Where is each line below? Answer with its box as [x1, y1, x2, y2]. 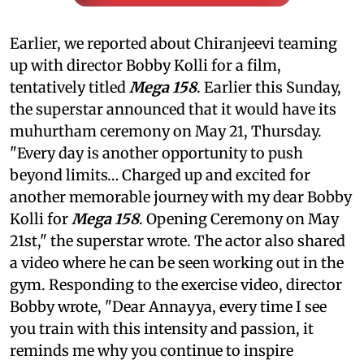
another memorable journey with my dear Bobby [10, 187, 352, 206]
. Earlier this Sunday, [197, 77, 341, 97]
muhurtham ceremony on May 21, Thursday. [10, 121, 322, 141]
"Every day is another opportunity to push [10, 143, 303, 162]
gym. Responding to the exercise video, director [10, 275, 342, 294]
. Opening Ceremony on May [139, 209, 339, 228]
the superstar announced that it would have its [10, 99, 336, 119]
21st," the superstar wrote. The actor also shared [10, 231, 345, 250]
